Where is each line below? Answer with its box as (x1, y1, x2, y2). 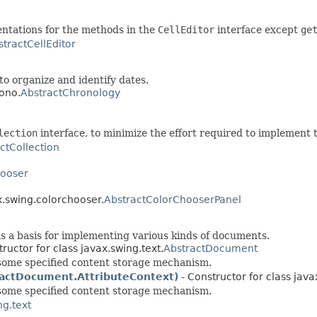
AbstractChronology (21, 86, 120, 98)
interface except (214, 23, 301, 35)
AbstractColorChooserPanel (104, 193, 241, 205)
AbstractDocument (163, 242, 258, 254)
